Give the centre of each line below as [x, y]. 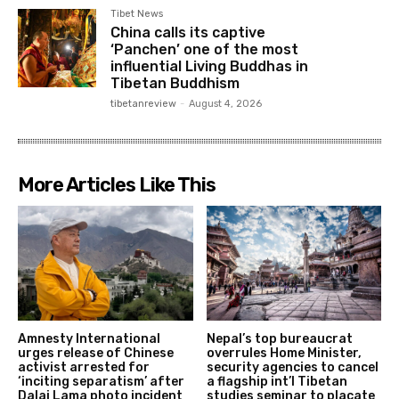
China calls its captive [188, 32]
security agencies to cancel [292, 368]
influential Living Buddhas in [210, 66]
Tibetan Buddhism [175, 83]
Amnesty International [89, 339]
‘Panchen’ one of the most [205, 49]
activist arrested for [84, 368]
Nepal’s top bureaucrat [279, 339]
